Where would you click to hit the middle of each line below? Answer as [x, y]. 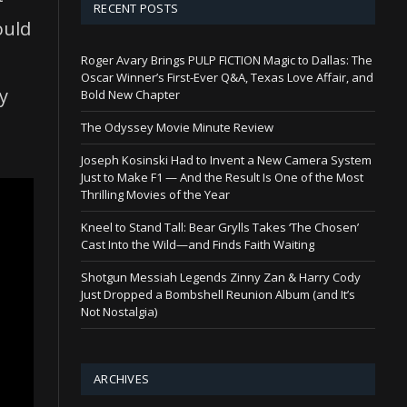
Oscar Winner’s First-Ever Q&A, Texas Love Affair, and [227, 78]
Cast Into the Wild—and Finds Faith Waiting [198, 245]
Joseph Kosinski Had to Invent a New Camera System [226, 160]
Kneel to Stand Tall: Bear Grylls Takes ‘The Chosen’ [220, 228]
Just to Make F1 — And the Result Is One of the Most [222, 178]
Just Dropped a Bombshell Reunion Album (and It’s [218, 295]
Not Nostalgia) [119, 312]
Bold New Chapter [130, 95]
